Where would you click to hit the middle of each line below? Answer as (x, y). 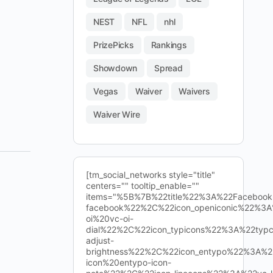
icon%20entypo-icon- (129, 262)
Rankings (169, 45)
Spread (168, 68)
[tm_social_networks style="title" (151, 175)
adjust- (100, 240)
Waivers (194, 91)
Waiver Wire (117, 114)
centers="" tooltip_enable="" (143, 186)
